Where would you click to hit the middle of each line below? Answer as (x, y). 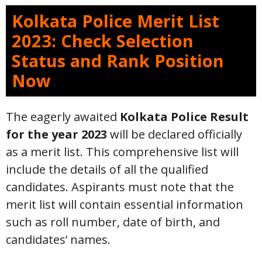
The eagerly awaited (63, 117)
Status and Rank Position (118, 61)
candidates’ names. (58, 239)
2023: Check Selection (103, 41)
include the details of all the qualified (107, 169)
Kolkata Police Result (184, 117)
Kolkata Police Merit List (116, 21)
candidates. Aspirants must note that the (120, 187)
